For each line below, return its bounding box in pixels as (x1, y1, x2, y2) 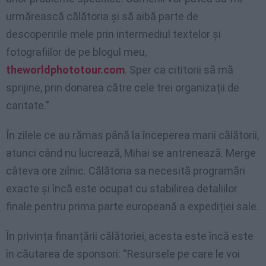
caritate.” (6, 99, 49, 112)
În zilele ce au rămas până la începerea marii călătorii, (6, 129, 259, 142)
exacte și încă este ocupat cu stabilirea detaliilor (6, 182, 237, 195)
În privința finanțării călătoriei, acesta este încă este (6, 230, 254, 243)
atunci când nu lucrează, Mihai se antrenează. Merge (6, 147, 256, 160)
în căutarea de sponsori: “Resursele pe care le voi (6, 248, 240, 261)
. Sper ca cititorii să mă (125, 64, 233, 77)
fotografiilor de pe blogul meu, (6, 46, 147, 59)
